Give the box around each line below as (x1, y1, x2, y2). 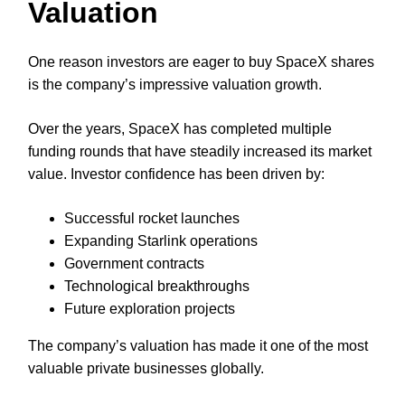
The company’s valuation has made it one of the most (28, 337, 368, 353)
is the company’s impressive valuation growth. (28, 76, 322, 92)
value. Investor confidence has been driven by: (28, 165, 325, 182)
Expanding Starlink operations (64, 232, 258, 249)
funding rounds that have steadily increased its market (28, 143, 372, 159)
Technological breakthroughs (64, 278, 250, 294)
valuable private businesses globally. (28, 360, 264, 376)
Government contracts (64, 255, 204, 271)
